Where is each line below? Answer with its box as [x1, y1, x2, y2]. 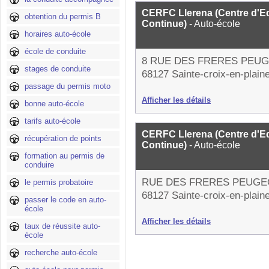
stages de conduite [25, 64, 91, 73]
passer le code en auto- [25, 195, 106, 204]
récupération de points [25, 134, 101, 143]
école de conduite [25, 47, 86, 56]
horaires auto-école [25, 29, 91, 38]
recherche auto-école [25, 248, 97, 257]
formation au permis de [25, 151, 104, 160]
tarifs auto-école [25, 116, 80, 125]
